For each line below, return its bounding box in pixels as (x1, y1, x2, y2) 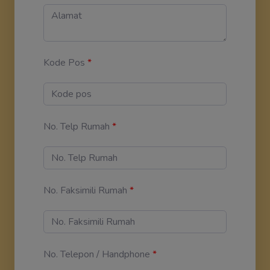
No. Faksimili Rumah (43, 183, 127, 197)
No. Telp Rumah (43, 119, 110, 133)
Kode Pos (43, 55, 85, 69)
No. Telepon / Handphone (43, 247, 150, 261)
